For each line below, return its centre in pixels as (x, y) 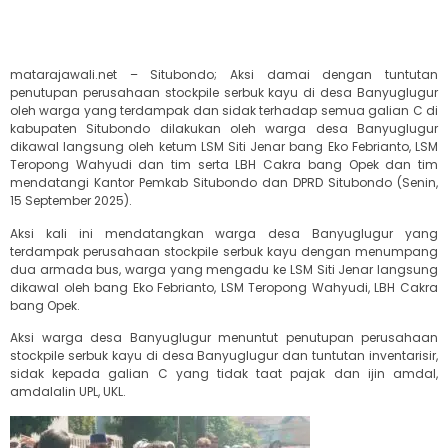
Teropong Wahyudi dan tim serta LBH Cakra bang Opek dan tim (224, 165)
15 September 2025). (71, 201)
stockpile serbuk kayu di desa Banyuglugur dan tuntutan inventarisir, (224, 356)
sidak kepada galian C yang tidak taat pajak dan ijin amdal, (224, 374)
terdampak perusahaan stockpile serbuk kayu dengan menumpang (224, 251)
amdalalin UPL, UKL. (68, 392)
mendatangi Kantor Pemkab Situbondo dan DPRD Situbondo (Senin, (224, 183)
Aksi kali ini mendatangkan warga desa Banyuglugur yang (224, 233)
